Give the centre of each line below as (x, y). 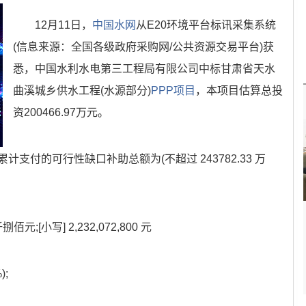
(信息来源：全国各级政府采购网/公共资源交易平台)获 (143, 47)
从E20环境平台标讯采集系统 (206, 25)
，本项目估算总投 (239, 91)
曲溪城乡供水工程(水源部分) (82, 91)
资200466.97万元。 (61, 112)
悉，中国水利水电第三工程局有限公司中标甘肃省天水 (144, 69)
